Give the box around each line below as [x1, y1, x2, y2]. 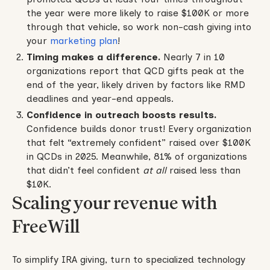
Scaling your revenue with [11, 190, 217, 214]
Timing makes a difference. [26, 51, 160, 63]
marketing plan [49, 35, 118, 47]
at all [139, 164, 169, 176]
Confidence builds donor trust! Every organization [26, 122, 251, 134]
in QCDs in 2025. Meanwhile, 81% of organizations [26, 150, 247, 162]
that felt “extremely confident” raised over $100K [26, 136, 251, 148]
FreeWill [11, 214, 80, 237]
